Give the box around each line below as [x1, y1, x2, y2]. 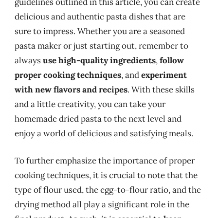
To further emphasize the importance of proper [15, 155, 195, 166]
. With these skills [127, 84, 195, 95]
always [15, 55, 43, 66]
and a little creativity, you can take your [15, 99, 165, 109]
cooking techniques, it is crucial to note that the [15, 169, 198, 181]
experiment [141, 70, 187, 80]
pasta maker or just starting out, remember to [15, 40, 188, 51]
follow [160, 55, 184, 66]
